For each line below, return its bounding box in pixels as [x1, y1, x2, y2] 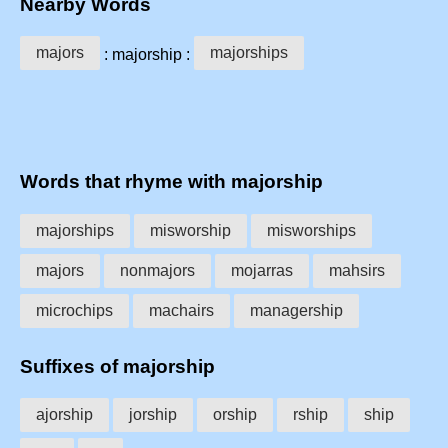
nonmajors [120, 261, 195, 279]
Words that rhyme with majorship [20, 171, 323, 193]
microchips [36, 301, 113, 319]
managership [250, 301, 343, 319]
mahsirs [329, 261, 385, 279]
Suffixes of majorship [20, 355, 215, 377]
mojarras [231, 261, 293, 279]
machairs [149, 301, 214, 319]
